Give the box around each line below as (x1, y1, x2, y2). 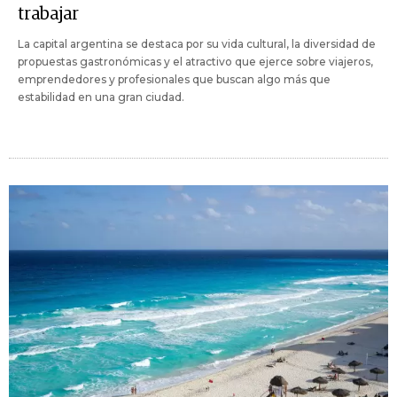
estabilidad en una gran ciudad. (18, 90, 184, 105)
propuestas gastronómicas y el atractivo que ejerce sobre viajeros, (18, 55, 373, 69)
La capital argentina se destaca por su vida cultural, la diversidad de (18, 37, 376, 51)
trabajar (18, 5, 79, 24)
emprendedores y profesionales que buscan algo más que (18, 73, 331, 87)
